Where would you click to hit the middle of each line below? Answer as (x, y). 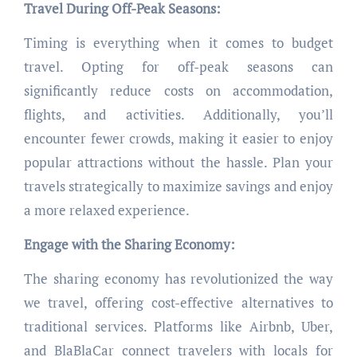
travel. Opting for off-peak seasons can (178, 67)
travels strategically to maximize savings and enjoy (178, 186)
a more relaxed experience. (106, 210)
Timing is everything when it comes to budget (178, 43)
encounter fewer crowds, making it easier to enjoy (178, 139)
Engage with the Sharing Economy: (129, 245)
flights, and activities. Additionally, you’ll (178, 115)
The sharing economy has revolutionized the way (178, 279)
